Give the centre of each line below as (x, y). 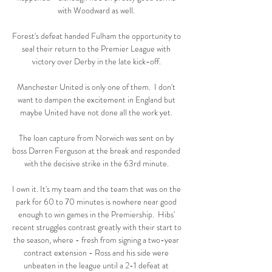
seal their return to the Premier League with (96, 49)
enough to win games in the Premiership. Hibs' (96, 215)
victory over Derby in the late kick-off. (97, 62)
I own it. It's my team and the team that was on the (97, 189)
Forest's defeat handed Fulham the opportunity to (97, 36)
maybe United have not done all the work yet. (97, 113)
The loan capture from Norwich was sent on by (96, 138)
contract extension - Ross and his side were (96, 253)
